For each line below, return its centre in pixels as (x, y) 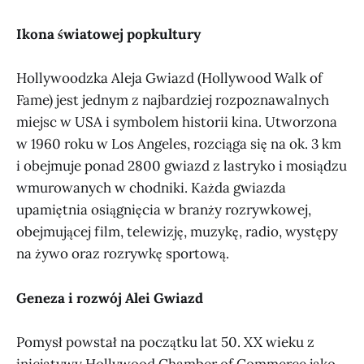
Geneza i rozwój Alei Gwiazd (110, 298)
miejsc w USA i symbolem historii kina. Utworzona (177, 122)
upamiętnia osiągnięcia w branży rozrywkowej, (164, 210)
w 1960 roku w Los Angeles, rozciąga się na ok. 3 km (179, 144)
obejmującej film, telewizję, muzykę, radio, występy (177, 232)
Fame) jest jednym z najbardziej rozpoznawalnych (173, 100)
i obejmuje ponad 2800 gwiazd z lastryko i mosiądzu (182, 166)
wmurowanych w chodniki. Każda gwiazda (151, 188)
